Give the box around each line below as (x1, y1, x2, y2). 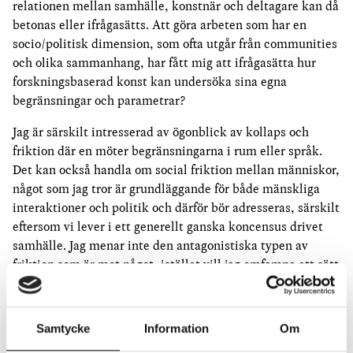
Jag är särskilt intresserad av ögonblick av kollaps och (13, 123, 309, 141)
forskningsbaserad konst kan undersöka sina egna (13, 72, 287, 91)
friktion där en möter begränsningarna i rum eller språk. (13, 142, 322, 160)
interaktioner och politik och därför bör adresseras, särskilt (13, 199, 340, 217)
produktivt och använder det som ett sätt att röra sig (13, 293, 303, 311)
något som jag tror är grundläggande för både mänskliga (13, 180, 320, 198)
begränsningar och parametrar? (13, 91, 186, 110)
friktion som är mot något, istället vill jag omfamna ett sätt (13, 255, 339, 273)
